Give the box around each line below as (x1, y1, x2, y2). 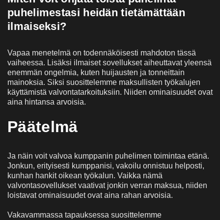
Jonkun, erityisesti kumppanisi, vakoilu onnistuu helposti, (7, 161, 204, 170)
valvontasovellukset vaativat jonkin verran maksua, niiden (7, 181, 207, 190)
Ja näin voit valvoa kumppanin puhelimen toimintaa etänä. (7, 151, 209, 160)
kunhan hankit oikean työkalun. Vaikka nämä (7, 171, 163, 180)
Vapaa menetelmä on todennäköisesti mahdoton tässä (7, 48, 196, 57)
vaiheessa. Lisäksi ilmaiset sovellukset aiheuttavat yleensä (7, 58, 212, 67)
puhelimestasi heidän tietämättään (7, 6, 185, 19)
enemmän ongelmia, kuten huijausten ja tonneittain (7, 68, 185, 77)
